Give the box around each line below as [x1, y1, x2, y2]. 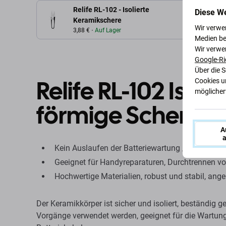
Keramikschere [73, 16, 122, 24]
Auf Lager [95, 27, 121, 34]
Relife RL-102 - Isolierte [73, 6, 149, 14]
